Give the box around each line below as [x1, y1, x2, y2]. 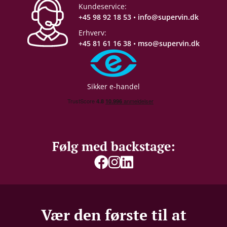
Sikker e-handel [87, 82, 140, 92]
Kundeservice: [79, 2, 127, 12]
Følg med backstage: [52, 138, 175, 155]
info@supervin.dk [138, 12, 199, 22]
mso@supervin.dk [138, 39, 200, 49]
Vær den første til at [41, 205, 186, 225]
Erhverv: [79, 28, 106, 38]
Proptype [10, 6, 46, 18]
